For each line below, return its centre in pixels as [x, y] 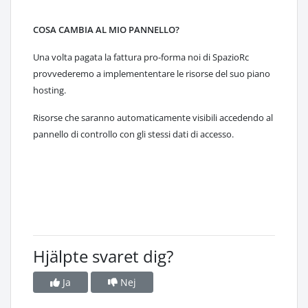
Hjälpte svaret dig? [103, 256]
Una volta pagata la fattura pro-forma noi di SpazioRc [141, 57]
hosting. [49, 90]
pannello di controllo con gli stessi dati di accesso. [133, 134]
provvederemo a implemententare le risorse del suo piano [152, 74]
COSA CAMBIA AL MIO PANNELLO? [106, 30]
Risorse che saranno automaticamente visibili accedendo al [153, 118]
